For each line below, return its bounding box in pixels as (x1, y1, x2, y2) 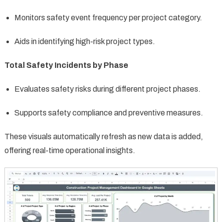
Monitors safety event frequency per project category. (14, 13, 202, 22)
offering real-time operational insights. (4, 146, 135, 155)
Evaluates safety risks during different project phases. (14, 84, 201, 93)
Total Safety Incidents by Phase (4, 60, 128, 69)
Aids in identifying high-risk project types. (14, 37, 155, 46)
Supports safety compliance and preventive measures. (14, 108, 203, 117)
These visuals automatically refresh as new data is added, (4, 132, 203, 141)
